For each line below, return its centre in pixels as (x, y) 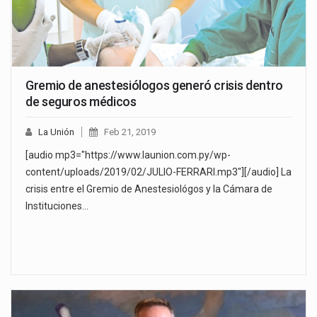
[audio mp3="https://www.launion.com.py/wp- (128, 155)
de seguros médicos (81, 102)
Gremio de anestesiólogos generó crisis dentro (154, 86)
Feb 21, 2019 (130, 132)
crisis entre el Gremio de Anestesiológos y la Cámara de (149, 189)
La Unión (56, 132)
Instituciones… (57, 206)
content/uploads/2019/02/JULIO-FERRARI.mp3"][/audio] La (158, 172)
